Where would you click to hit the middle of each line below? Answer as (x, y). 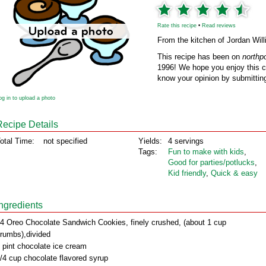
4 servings (186, 141)
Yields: (150, 141)
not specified (65, 141)
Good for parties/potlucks (211, 162)
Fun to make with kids (206, 152)
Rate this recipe (177, 26)
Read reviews (219, 26)
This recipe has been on (200, 57)
